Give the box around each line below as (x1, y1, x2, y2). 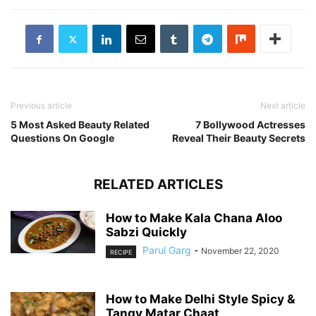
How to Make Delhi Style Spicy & (106, 292, 295, 307)
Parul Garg (142, 244, 191, 257)
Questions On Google (11, 132, 114, 145)
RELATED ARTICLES (93, 176, 223, 193)
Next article (260, 100, 305, 111)
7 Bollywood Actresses (195, 119, 305, 131)
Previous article (11, 100, 72, 111)
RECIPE (110, 248, 132, 256)
